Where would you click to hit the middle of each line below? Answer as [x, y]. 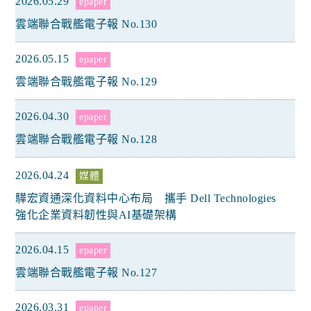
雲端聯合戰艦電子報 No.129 [86, 82]
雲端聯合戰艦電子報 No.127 [86, 272]
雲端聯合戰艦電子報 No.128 [86, 139]
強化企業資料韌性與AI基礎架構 [96, 215]
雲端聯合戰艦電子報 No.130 [86, 24]
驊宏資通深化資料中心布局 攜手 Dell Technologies [146, 198]
